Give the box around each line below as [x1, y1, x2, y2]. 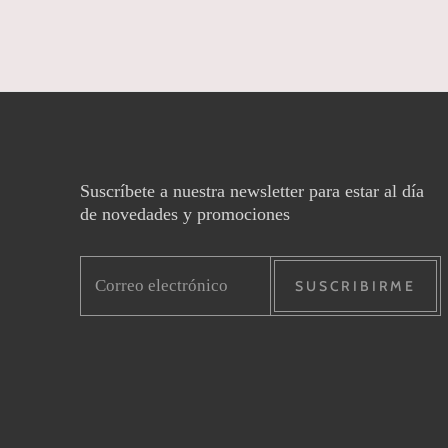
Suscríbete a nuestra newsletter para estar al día [80, 180, 424, 201]
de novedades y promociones [80, 203, 290, 224]
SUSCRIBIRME [295, 276, 417, 295]
